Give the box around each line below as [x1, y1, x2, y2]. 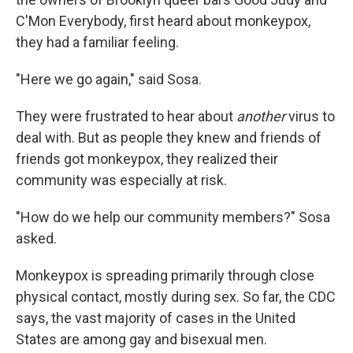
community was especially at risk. [16, 172, 227, 188]
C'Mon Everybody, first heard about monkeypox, [16, 13, 310, 29]
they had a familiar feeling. [16, 34, 179, 50]
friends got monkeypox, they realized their [16, 150, 278, 167]
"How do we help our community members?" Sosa [16, 209, 330, 225]
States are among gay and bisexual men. [16, 331, 267, 347]
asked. [16, 230, 57, 247]
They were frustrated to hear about [16, 108, 236, 124]
